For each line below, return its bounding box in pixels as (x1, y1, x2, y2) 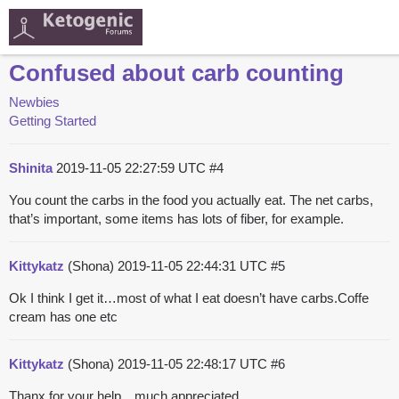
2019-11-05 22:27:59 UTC (56, 160, 209, 176)
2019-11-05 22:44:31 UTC (118, 258, 271, 274)
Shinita (9, 160, 53, 176)
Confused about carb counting (9, 60, 344, 87)
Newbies (9, 94, 60, 110)
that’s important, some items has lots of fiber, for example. (9, 211, 344, 227)
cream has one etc (9, 309, 118, 325)
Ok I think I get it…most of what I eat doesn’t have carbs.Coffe (9, 290, 369, 306)
